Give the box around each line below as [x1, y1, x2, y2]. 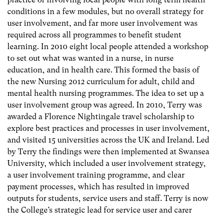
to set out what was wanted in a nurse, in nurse [7, 53, 174, 63]
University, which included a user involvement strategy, [7, 158, 206, 168]
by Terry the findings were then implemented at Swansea [7, 146, 209, 156]
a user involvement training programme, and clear [7, 170, 184, 180]
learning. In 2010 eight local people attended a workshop [7, 41, 208, 51]
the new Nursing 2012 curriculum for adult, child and [7, 76, 195, 86]
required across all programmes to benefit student [7, 30, 182, 39]
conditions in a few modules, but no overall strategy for [7, 6, 203, 16]
